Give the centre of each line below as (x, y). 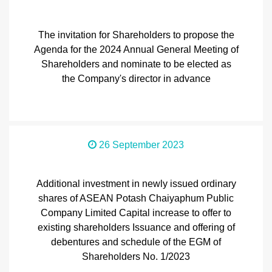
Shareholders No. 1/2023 (136, 257)
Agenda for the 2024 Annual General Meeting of (136, 49)
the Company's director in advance (136, 79)
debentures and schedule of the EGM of (136, 242)
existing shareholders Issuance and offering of (136, 227)
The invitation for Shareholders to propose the (136, 35)
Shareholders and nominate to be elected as (136, 64)
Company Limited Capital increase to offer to (136, 213)
